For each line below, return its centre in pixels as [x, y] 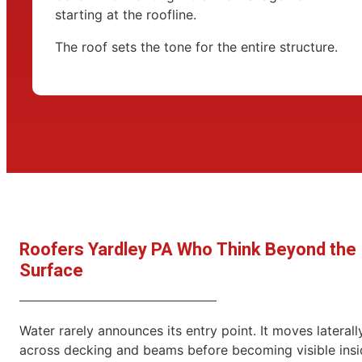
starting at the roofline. [126, 14]
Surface [51, 270]
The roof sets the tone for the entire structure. [196, 46]
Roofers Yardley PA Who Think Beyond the [188, 249]
